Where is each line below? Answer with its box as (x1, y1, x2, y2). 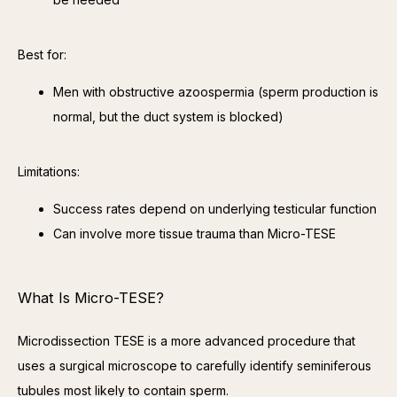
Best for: (18, 47, 66, 62)
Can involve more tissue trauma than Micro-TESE (53, 226, 336, 241)
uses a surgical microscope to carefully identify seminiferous (18, 358, 371, 373)
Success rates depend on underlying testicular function (53, 201, 377, 216)
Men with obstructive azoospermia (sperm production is (53, 84, 378, 99)
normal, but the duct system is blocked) (53, 109, 284, 124)
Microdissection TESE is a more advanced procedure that (18, 333, 355, 348)
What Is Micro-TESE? (18, 289, 164, 307)
